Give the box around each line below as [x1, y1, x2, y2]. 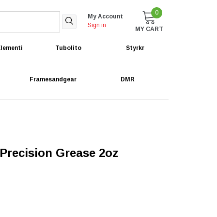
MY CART [135, 26, 163, 32]
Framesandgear [30, 76, 77, 83]
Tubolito [55, 45, 81, 51]
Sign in [88, 22, 106, 29]
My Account [88, 13, 123, 20]
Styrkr [125, 45, 144, 51]
